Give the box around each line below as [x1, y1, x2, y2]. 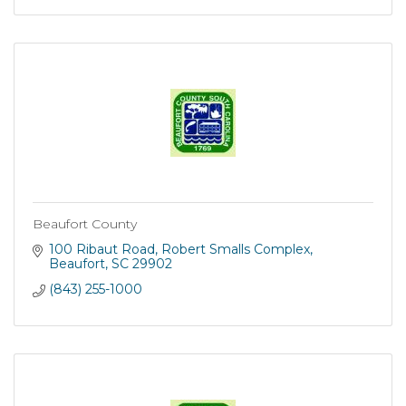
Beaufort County [33, 216, 137, 232]
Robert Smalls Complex [160, 241, 310, 257]
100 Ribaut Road [48, 241, 155, 257]
